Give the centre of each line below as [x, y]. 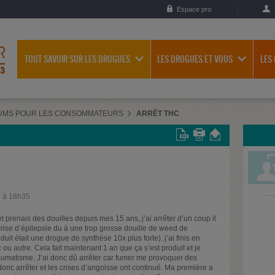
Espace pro [194, 9]
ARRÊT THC [158, 113]
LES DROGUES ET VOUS [195, 59]
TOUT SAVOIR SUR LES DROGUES [77, 59]
